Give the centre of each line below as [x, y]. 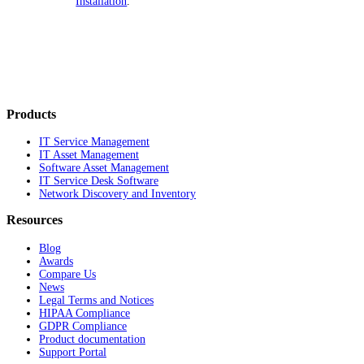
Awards [56, 261]
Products [31, 114]
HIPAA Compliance [84, 313]
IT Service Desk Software [99, 181]
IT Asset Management [89, 155]
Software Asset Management [104, 168]
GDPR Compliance [83, 326]
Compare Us [67, 274]
